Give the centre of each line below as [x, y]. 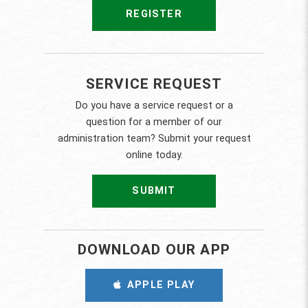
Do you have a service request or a [154, 106]
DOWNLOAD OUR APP [154, 250]
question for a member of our [154, 122]
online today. [154, 155]
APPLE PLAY [161, 285]
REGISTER [154, 14]
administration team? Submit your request [154, 139]
